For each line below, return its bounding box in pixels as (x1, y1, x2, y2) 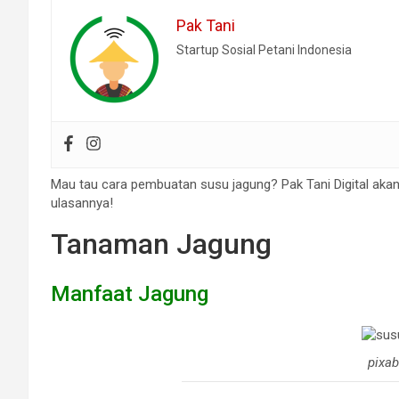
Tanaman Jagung (51, 226, 272, 261)
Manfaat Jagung (51, 281, 208, 306)
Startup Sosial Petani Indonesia (176, 42, 352, 57)
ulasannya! (51, 194, 113, 211)
